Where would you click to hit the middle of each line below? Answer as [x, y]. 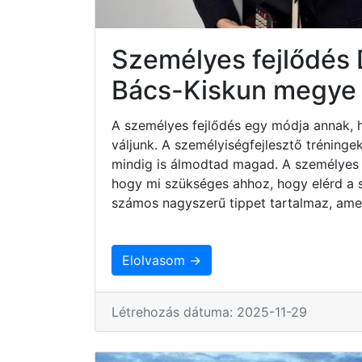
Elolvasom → [162, 260]
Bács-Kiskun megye [234, 90]
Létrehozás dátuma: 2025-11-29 [209, 311]
